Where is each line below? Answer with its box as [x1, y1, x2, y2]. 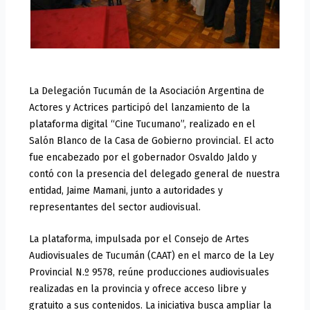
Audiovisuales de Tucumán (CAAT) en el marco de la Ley [29, 250, 275, 262]
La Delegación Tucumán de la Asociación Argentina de [29, 84, 265, 97]
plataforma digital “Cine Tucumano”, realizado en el [29, 118, 256, 130]
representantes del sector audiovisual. [29, 201, 201, 213]
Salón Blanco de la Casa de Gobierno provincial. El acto [29, 134, 275, 147]
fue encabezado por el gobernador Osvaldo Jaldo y [29, 151, 257, 163]
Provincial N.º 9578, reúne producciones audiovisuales [29, 266, 270, 279]
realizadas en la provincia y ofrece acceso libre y [29, 283, 247, 295]
